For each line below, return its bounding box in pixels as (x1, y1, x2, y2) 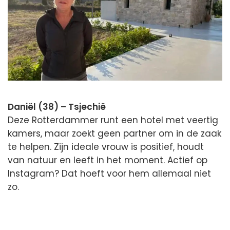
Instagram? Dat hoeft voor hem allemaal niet (8, 167, 211, 180)
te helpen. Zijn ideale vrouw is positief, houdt (8, 141, 204, 154)
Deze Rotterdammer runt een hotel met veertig (8, 114, 218, 127)
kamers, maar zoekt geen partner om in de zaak (8, 127, 221, 140)
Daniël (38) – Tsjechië (8, 101, 106, 113)
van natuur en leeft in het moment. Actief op (8, 154, 207, 167)
